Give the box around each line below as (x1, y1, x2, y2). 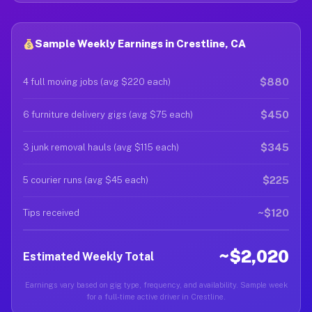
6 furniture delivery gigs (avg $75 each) (23, 109, 193, 120)
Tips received (23, 208, 79, 218)
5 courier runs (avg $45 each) (23, 175, 148, 185)
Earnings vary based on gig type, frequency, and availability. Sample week (24, 281, 288, 289)
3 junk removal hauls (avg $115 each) (23, 142, 179, 153)
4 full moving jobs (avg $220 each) (23, 77, 171, 87)
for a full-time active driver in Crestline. (86, 292, 226, 301)
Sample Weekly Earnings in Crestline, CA (35, 38, 247, 49)
